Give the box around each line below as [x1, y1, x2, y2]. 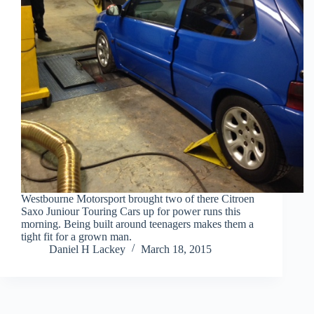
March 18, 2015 [141, 243, 212, 255]
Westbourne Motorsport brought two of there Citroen [21, 192, 254, 205]
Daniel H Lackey [49, 243, 125, 255]
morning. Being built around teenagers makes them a [21, 217, 254, 230]
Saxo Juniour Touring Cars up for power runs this [21, 205, 240, 217]
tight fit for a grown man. [21, 230, 132, 243]
